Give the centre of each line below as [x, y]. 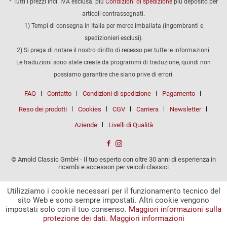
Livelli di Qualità [130, 125]
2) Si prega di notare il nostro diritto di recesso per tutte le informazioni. [113, 50]
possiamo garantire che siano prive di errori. [113, 74]
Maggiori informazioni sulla [175, 209]
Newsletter [185, 109]
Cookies [89, 109]
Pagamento [179, 93]
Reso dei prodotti [43, 109]
